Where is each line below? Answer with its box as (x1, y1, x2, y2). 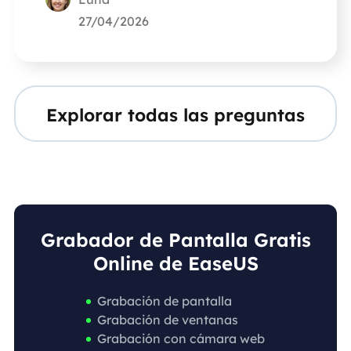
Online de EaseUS (92, 251, 259, 275)
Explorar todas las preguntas (46, 103, 305, 126)
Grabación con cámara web (96, 330, 265, 346)
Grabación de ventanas (96, 311, 238, 327)
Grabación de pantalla (96, 292, 232, 309)
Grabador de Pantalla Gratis (40, 227, 311, 251)
